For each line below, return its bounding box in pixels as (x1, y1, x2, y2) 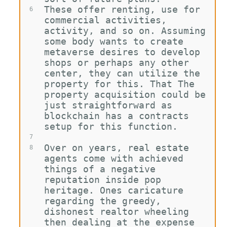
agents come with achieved (44, 153, 189, 164)
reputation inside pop (44, 174, 167, 185)
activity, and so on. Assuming (44, 25, 211, 36)
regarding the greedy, (44, 196, 167, 206)
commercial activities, (44, 15, 172, 25)
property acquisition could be (44, 89, 211, 100)
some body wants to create (44, 36, 189, 47)
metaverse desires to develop (44, 47, 206, 57)
